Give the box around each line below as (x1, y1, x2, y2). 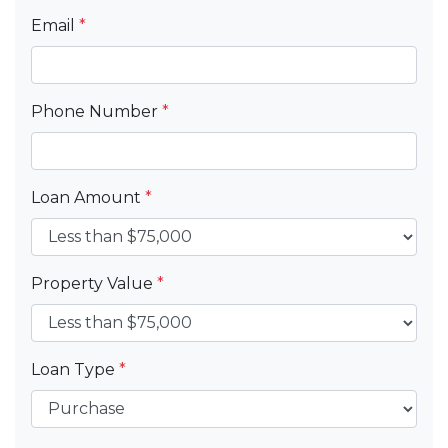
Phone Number (31, 101, 162, 121)
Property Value (31, 273, 157, 293)
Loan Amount (31, 187, 145, 207)
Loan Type (31, 359, 119, 379)
